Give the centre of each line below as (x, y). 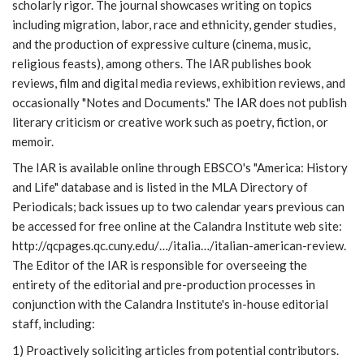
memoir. (33, 141)
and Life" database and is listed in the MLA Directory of (160, 187)
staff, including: (54, 323)
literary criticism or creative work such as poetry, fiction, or (170, 121)
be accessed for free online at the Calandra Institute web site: (177, 226)
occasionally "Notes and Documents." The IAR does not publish (180, 102)
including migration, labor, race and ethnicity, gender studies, (174, 24)
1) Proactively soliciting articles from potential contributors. (175, 350)
